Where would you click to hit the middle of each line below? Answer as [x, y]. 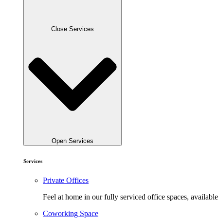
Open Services [73, 141]
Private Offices [66, 181]
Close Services [73, 29]
